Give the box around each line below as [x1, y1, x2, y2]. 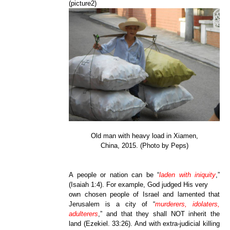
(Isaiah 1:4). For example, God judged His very [69, 181, 208, 189]
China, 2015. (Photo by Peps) [100, 142, 188, 150]
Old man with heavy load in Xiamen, [90, 132, 198, 140]
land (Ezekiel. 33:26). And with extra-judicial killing [69, 220, 220, 228]
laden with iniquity [159, 171, 216, 179]
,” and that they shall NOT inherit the [98, 210, 220, 218]
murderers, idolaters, [155, 200, 220, 208]
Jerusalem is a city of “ [69, 200, 156, 208]
